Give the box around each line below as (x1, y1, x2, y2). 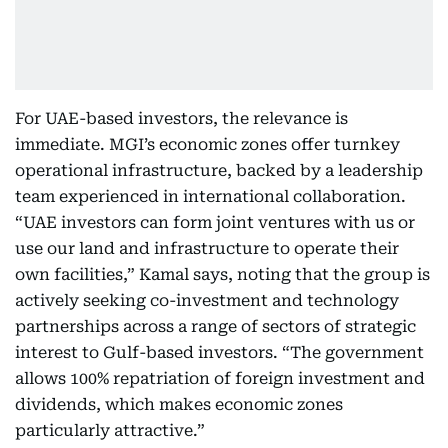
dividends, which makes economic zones (15, 395, 343, 414)
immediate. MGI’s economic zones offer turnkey (15, 135, 400, 154)
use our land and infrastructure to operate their (15, 239, 399, 258)
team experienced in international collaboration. (15, 187, 406, 206)
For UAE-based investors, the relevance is (15, 109, 348, 128)
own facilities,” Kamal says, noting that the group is (15, 265, 430, 284)
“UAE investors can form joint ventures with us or (15, 213, 415, 232)
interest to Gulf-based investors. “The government (15, 343, 424, 362)
